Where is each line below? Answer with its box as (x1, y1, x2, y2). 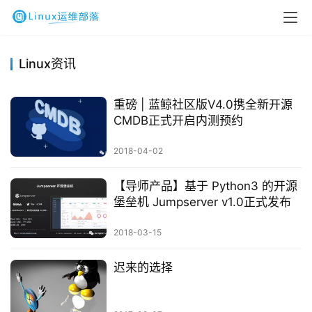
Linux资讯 (19, 56, 76, 71)
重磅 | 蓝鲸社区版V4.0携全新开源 (113, 97, 292, 111)
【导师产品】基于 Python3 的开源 (113, 179, 297, 194)
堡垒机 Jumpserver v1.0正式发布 (113, 195, 291, 210)
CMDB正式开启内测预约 (113, 114, 243, 127)
